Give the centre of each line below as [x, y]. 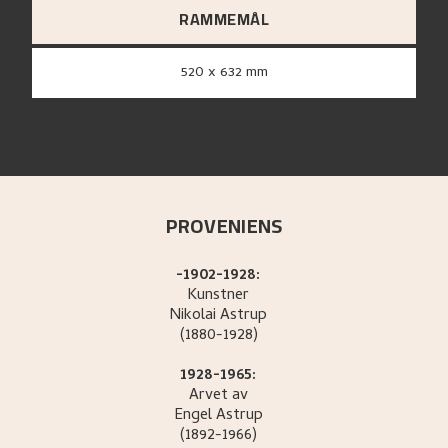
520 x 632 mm [227, 73]
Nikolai [193, 316]
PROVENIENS [224, 226]
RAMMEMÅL [224, 19]
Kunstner [218, 296]
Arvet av [218, 396]
